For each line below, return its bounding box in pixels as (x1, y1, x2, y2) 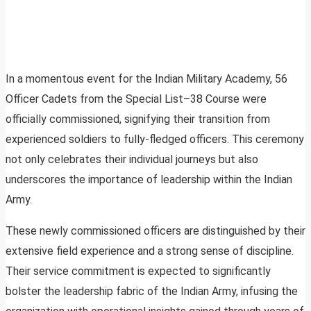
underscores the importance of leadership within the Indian (6, 173, 292, 187)
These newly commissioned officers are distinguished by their (6, 224, 305, 238)
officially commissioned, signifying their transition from (6, 112, 270, 126)
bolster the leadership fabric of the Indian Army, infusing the (6, 285, 298, 299)
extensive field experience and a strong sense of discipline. (6, 244, 294, 258)
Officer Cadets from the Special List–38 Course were (6, 92, 267, 106)
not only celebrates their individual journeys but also (6, 153, 258, 167)
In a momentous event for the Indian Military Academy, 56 (6, 72, 287, 86)
